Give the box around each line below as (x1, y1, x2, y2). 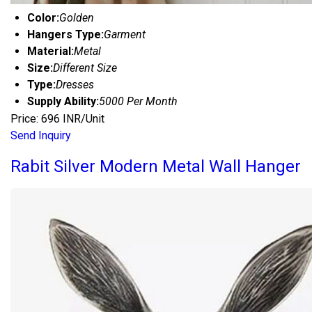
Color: (27, 10, 59, 24)
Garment (104, 27, 146, 41)
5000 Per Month (99, 94, 178, 108)
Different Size (53, 61, 117, 75)
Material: (27, 44, 74, 58)
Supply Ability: (27, 94, 99, 108)
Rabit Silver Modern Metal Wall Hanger (10, 156, 301, 176)
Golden (59, 10, 94, 24)
